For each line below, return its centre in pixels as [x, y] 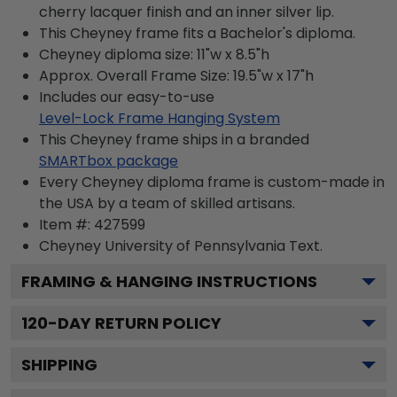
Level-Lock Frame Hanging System [160, 118]
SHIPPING [59, 364]
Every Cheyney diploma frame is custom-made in [212, 182]
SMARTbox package [109, 160]
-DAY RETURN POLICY [135, 323]
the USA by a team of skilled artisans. [167, 203]
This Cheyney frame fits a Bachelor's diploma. [197, 33]
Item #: [66, 224]
